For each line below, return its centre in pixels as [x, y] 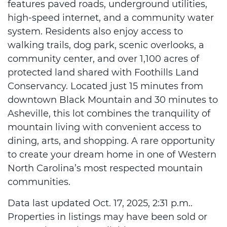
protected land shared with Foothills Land [103, 72]
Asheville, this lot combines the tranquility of [109, 113]
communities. [39, 182]
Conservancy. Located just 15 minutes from [105, 86]
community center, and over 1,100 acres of [103, 59]
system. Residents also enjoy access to [95, 31]
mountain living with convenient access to [104, 127]
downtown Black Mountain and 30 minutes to [113, 100]
